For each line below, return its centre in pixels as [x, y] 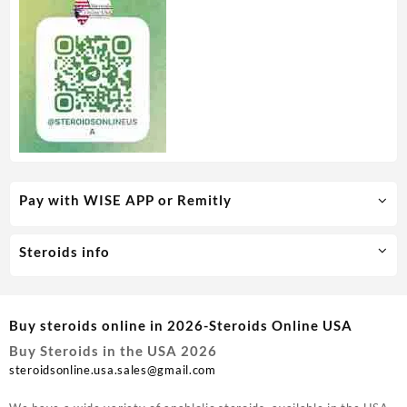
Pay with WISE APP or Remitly [125, 199]
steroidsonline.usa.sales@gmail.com [113, 370]
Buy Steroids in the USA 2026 [113, 351]
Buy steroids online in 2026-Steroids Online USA [181, 325]
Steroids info [65, 252]
